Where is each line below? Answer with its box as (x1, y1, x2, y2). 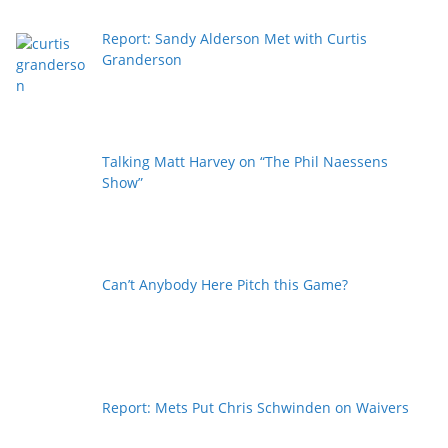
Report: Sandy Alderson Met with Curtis (101, 29, 367, 49)
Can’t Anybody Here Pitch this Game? (101, 274, 348, 294)
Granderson (101, 50, 182, 70)
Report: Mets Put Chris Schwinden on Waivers (101, 397, 409, 417)
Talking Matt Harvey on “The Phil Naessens (101, 152, 388, 172)
